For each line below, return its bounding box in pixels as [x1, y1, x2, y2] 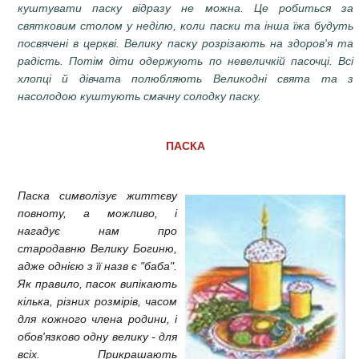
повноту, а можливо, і [18, 206, 177, 220]
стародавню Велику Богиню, [18, 241, 177, 255]
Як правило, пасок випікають [18, 276, 177, 290]
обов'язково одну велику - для [18, 329, 177, 343]
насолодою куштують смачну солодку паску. [18, 89, 261, 103]
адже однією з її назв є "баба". [18, 259, 177, 272]
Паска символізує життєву [18, 188, 177, 202]
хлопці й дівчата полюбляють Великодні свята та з [18, 71, 353, 85]
